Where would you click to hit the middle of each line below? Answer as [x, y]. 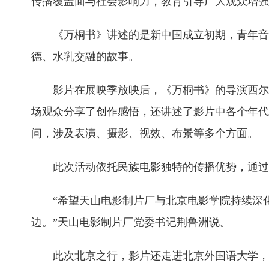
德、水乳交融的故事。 [85, 56]
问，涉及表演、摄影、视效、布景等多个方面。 [145, 133]
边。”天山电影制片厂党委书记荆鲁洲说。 [131, 222]
